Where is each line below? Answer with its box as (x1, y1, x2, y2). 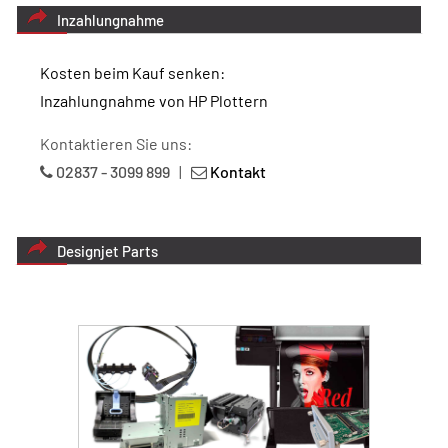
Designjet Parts (57, 242, 158, 261)
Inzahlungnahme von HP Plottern (40, 91, 268, 111)
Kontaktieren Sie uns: (40, 134, 192, 154)
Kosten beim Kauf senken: (40, 63, 225, 83)
